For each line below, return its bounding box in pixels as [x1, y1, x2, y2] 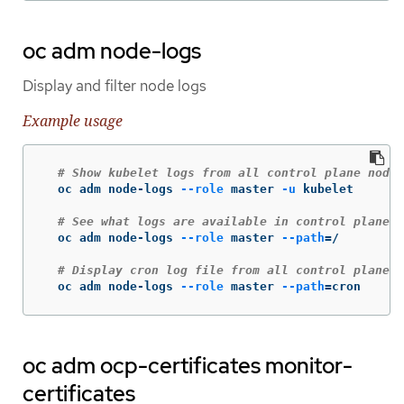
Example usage [23, 110, 123, 131]
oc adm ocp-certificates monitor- [23, 352, 353, 381]
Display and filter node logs [23, 75, 207, 96]
